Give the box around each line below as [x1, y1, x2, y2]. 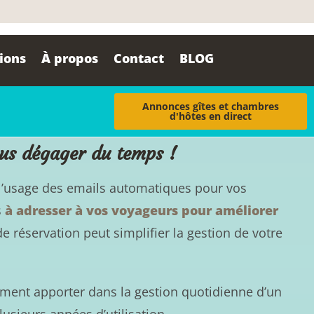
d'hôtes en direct [170, 109, 252, 123]
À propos [41, 50, 99, 67]
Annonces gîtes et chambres [142, 99, 280, 113]
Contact [114, 50, 165, 67]
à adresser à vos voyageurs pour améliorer [5, 201, 279, 219]
